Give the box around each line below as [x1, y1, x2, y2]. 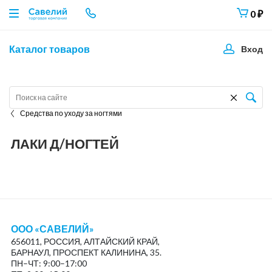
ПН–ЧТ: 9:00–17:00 [10, 258, 87, 268]
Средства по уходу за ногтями [19, 109, 122, 118]
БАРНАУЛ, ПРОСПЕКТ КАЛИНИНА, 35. [10, 247, 161, 257]
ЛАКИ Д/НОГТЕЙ [10, 135, 119, 152]
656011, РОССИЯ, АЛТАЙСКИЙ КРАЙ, [10, 236, 160, 246]
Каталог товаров [9, 43, 90, 55]
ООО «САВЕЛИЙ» [10, 223, 94, 234]
